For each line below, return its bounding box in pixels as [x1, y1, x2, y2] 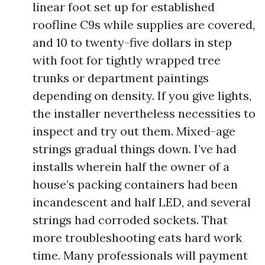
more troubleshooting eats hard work [33, 230, 242, 245]
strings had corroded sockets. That [33, 212, 228, 227]
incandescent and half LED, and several [33, 195, 251, 209]
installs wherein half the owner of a [33, 159, 230, 174]
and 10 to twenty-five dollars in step [33, 35, 232, 50]
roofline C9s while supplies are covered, [33, 17, 255, 32]
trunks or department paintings [33, 70, 209, 85]
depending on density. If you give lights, [33, 88, 251, 103]
